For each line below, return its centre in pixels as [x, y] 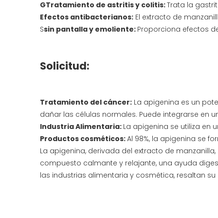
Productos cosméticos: [83, 139]
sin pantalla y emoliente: [91, 29]
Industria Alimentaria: [82, 127]
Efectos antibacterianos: [87, 17]
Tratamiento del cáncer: [86, 102]
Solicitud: [65, 66]
